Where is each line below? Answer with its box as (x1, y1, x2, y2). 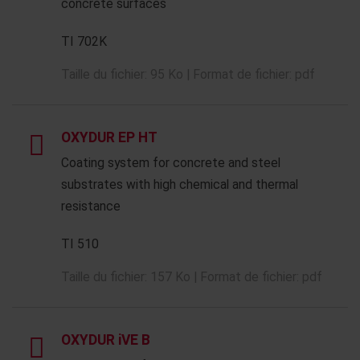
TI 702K (61, 34, 107, 49)
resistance (61, 198, 121, 214)
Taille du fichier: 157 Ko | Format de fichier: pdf (61, 269, 322, 284)
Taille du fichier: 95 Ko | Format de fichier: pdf (61, 67, 315, 82)
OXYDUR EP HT (61, 129, 157, 145)
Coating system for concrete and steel (61, 155, 280, 170)
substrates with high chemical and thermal (61, 177, 298, 192)
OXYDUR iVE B (61, 332, 150, 348)
